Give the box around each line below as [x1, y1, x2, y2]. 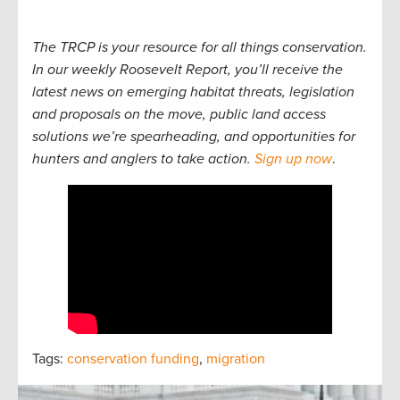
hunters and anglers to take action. [32, 150, 254, 169]
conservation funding [67, 349, 199, 368]
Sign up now [254, 150, 332, 169]
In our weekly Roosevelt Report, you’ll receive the [32, 61, 343, 79]
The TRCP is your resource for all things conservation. [32, 38, 367, 57]
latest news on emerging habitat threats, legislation [32, 83, 354, 102]
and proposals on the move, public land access [32, 105, 326, 124]
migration [206, 349, 265, 368]
